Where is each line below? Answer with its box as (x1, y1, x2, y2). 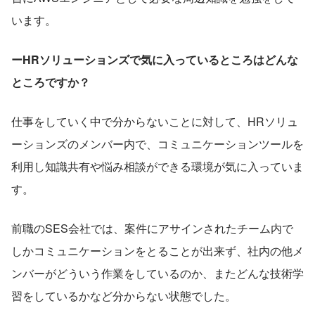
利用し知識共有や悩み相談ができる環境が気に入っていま (11, 157, 304, 174)
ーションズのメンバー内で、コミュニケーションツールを (11, 135, 304, 152)
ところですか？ (11, 73, 90, 90)
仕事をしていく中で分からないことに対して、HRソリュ (11, 112, 298, 129)
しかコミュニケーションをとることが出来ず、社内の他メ (11, 242, 304, 259)
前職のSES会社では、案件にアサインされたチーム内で (11, 219, 293, 236)
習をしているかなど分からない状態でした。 (11, 287, 236, 304)
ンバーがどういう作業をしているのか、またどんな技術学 (11, 264, 304, 281)
